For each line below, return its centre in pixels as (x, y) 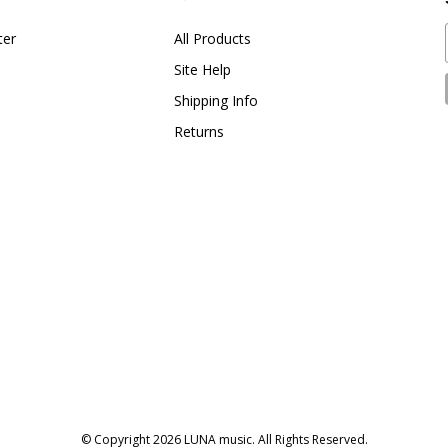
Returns (198, 131)
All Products (212, 38)
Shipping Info (215, 100)
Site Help (202, 69)
